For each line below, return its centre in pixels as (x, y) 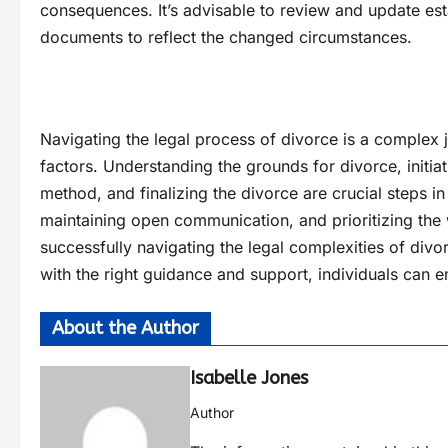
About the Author (125, 328)
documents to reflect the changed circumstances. (226, 37)
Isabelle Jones (249, 378)
